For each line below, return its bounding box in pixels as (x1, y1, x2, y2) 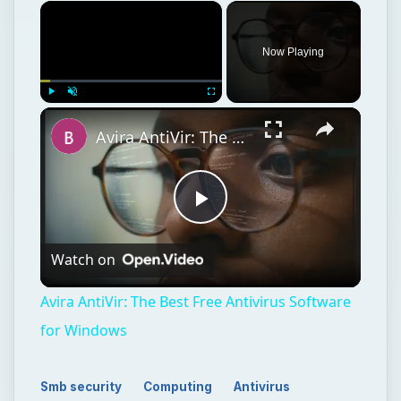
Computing (143, 235, 213, 251)
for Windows (39, 176, 127, 197)
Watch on (50, 106, 115, 126)
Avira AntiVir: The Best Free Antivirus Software (39, 148, 351, 168)
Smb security (40, 235, 123, 251)
